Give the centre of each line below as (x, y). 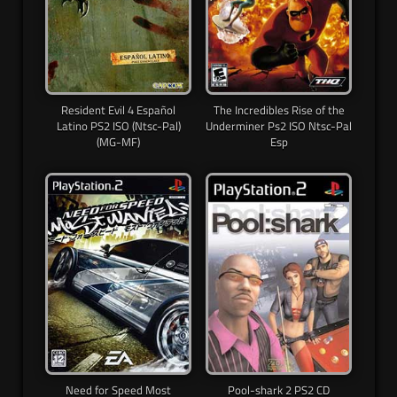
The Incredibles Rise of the (279, 110)
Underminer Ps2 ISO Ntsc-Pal (279, 126)
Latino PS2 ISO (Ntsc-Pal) (118, 126)
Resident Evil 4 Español (118, 110)
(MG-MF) (118, 142)
